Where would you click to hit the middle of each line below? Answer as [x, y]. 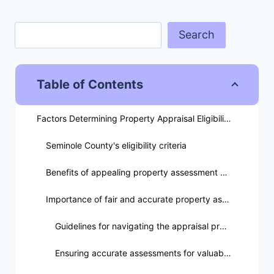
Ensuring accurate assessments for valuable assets [228, 253]
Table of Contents [90, 85]
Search [197, 35]
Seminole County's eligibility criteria [116, 146]
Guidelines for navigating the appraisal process [223, 226]
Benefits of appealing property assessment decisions [224, 172]
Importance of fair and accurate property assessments [226, 199]
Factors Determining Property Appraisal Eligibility [228, 119]
